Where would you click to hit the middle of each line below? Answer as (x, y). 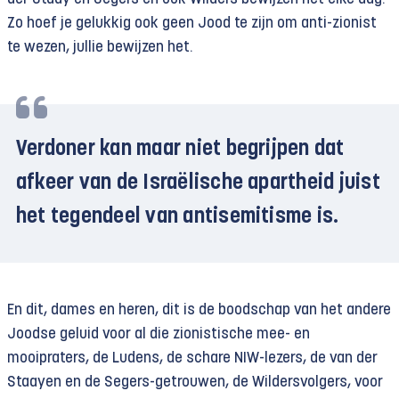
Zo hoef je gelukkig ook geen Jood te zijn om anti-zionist (192, 23)
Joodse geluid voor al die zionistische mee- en (159, 334)
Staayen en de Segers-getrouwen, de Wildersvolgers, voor (195, 382)
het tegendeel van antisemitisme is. (178, 217)
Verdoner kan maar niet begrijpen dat (180, 149)
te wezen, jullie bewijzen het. (100, 47)
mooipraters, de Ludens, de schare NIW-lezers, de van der (192, 358)
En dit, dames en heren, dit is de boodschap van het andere (199, 310)
